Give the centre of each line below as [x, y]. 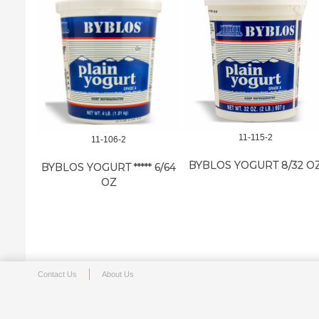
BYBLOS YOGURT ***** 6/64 [109, 168]
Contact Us [57, 274]
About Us [118, 274]
